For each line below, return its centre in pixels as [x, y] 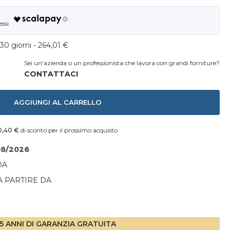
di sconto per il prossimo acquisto [68, 130]
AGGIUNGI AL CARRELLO [57, 102]
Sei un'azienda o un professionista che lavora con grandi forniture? [122, 63]
